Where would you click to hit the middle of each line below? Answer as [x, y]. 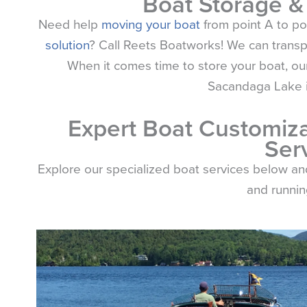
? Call [106, 45]
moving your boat [151, 25]
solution [67, 45]
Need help [70, 25]
